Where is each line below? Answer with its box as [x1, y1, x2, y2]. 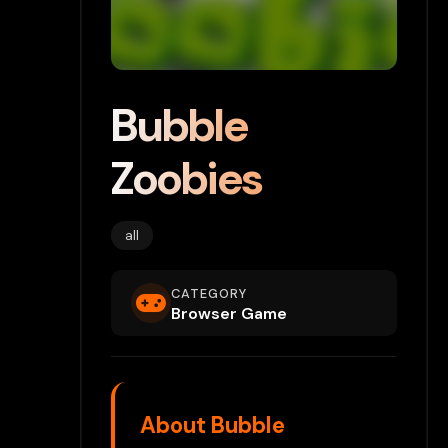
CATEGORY [171, 285, 247, 303]
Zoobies [111, 150, 262, 209]
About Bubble [140, 411, 285, 441]
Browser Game [171, 303, 287, 325]
